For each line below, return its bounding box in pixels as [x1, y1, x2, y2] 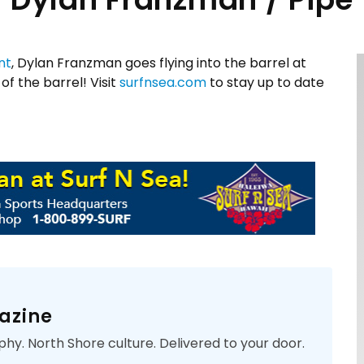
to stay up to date [206, 72, 324, 92]
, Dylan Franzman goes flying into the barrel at [11, 53, 306, 72]
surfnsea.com [119, 72, 206, 92]
